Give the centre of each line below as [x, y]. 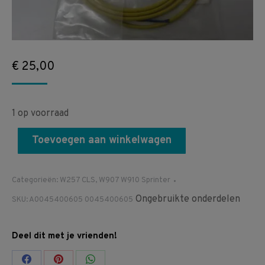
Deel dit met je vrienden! [64, 237]
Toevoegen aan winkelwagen [102, 141]
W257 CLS [77, 181]
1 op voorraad [40, 114]
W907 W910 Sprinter [135, 181]
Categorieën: [36, 181]
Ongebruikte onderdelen [187, 200]
